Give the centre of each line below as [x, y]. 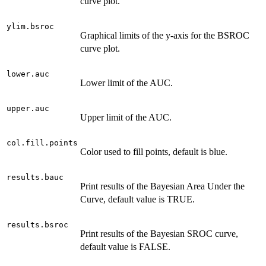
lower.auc [28, 74]
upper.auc [28, 109]
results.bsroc [37, 225]
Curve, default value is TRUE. [137, 199]
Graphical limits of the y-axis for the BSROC [165, 36]
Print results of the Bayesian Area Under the [162, 186]
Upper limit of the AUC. [126, 118]
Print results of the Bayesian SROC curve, [159, 234]
